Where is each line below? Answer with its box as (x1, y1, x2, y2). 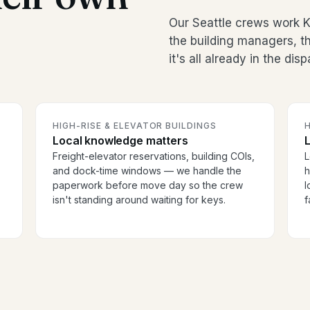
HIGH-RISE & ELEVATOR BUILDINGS (53, 120, 217, 131)
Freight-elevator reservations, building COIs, (53, 150, 255, 163)
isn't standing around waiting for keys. (53, 194, 226, 206)
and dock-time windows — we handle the (53, 165, 242, 177)
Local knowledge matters (53, 134, 188, 148)
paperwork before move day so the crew (53, 179, 244, 192)
